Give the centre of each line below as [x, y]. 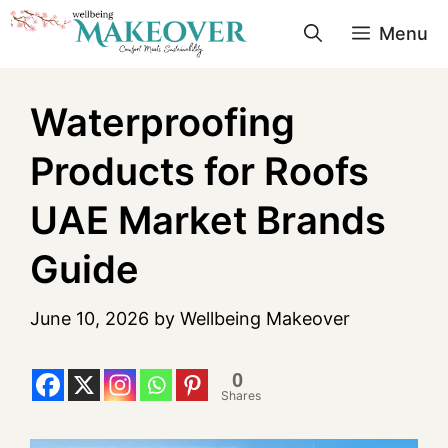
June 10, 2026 [89, 318]
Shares [241, 396]
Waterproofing [162, 122]
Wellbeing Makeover [265, 318]
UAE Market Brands [208, 220]
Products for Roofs [199, 171]
